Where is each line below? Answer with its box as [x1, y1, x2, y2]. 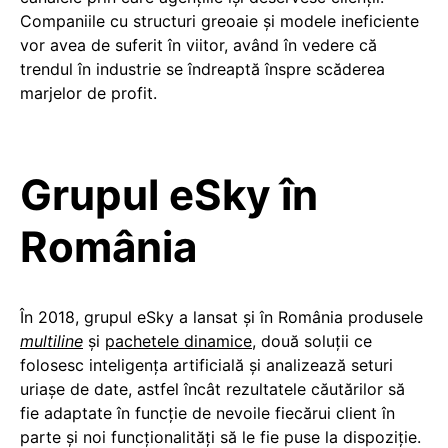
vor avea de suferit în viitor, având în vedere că [20, 34, 377, 55]
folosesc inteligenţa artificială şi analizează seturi [20, 354, 393, 375]
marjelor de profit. [20, 82, 157, 103]
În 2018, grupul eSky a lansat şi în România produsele [20, 306, 423, 327]
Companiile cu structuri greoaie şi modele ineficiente [20, 10, 419, 31]
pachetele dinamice [105, 330, 252, 351]
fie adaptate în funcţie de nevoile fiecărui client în [20, 402, 395, 423]
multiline [20, 330, 83, 351]
